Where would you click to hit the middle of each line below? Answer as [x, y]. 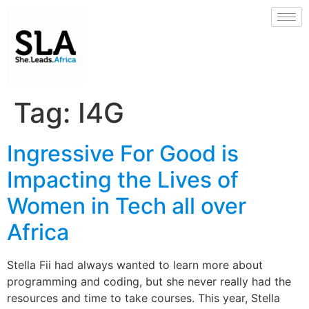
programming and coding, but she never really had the [149, 281]
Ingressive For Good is [123, 153]
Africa [38, 232]
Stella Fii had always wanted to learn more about [135, 265]
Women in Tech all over [127, 206]
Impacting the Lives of [123, 180]
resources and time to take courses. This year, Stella [143, 298]
